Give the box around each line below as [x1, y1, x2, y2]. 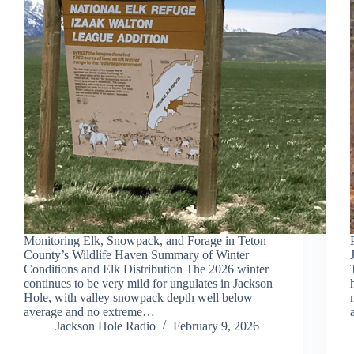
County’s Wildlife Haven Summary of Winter [24, 247, 249, 262]
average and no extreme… [24, 304, 155, 318]
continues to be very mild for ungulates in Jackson [24, 276, 273, 290]
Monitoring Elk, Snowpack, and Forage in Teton [24, 233, 266, 247]
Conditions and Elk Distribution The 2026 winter [24, 262, 269, 276]
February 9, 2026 [173, 318, 259, 333]
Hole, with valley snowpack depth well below [24, 290, 253, 304]
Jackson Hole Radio [55, 318, 156, 333]
